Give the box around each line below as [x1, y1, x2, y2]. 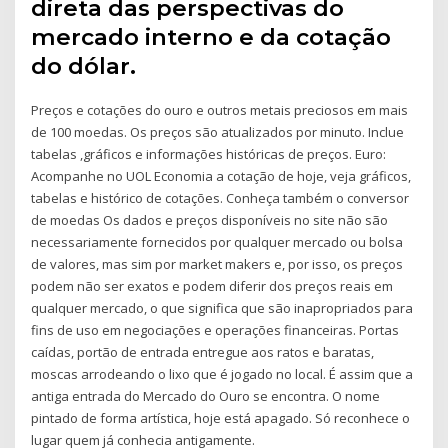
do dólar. [31, 51, 137, 80]
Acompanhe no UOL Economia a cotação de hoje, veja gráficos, [31, 166, 412, 185]
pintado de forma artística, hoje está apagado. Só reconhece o [31, 408, 411, 427]
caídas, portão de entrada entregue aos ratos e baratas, [31, 342, 375, 361]
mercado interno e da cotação [31, 22, 392, 51]
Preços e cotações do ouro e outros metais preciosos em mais [31, 100, 409, 119]
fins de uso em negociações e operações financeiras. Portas [31, 320, 400, 339]
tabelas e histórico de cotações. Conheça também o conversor [31, 188, 410, 207]
